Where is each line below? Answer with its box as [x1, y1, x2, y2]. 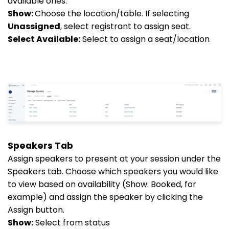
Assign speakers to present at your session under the [8, 152, 221, 165]
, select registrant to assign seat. [60, 20, 191, 32]
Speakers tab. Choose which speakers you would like [8, 165, 218, 177]
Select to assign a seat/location [80, 33, 210, 45]
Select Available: [8, 33, 80, 45]
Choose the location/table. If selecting [35, 8, 189, 19]
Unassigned [8, 20, 60, 32]
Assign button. [8, 203, 64, 216]
